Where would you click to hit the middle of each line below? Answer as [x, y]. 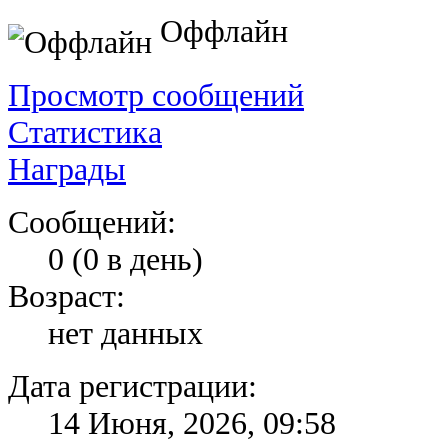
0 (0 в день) [125, 258]
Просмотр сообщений [156, 94]
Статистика [85, 131]
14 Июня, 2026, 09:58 [192, 422]
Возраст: [66, 295]
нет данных [125, 332]
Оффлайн [220, 31]
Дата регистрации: [132, 385]
